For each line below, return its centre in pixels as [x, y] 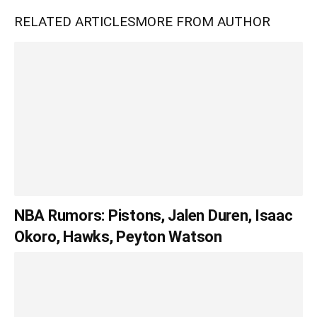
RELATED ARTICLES [75, 21]
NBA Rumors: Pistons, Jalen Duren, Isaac [154, 215]
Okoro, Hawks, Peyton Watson [118, 236]
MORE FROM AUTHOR [203, 21]
